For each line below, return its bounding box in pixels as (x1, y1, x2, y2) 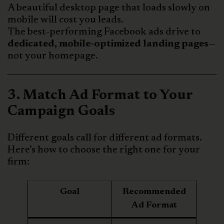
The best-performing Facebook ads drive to (7, 26, 200, 37)
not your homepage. (7, 50, 98, 61)
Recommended (122, 187, 186, 196)
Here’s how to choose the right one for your (7, 144, 200, 155)
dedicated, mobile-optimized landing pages (7, 38, 208, 49)
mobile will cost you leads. (7, 14, 123, 25)
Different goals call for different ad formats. (7, 132, 202, 143)
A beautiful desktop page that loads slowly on (7, 2, 210, 13)
